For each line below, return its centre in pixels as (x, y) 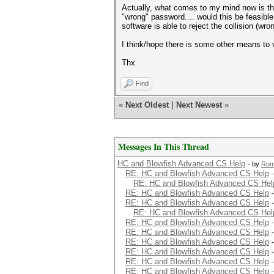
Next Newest (199, 105)
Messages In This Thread (164, 146)
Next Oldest (147, 105)
